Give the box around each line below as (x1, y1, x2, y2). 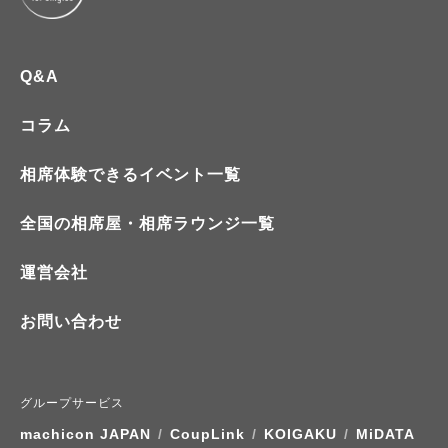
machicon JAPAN (20, 426, 151, 442)
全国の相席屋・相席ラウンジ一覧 (20, 215, 275, 232)
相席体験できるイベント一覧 (20, 166, 241, 183)
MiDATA (356, 426, 415, 442)
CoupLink (170, 426, 245, 442)
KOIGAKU (264, 426, 337, 442)
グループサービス (20, 396, 124, 410)
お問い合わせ (20, 313, 122, 330)
